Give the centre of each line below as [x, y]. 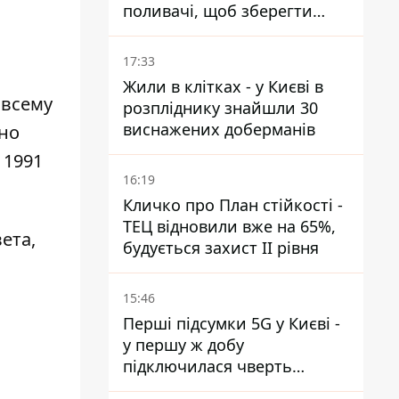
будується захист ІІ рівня [221, 248]
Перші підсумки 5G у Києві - [232, 323]
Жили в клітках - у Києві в [223, 86]
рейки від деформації [207, 32]
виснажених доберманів [219, 129]
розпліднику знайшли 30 [220, 108]
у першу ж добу [183, 345]
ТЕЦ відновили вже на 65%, [229, 226]
